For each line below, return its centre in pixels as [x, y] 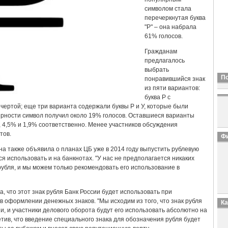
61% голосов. [164, 36]
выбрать [157, 70]
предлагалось [165, 61]
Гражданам [161, 51]
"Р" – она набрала [170, 27]
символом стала [168, 9]
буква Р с [158, 97]
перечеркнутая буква [175, 18]
